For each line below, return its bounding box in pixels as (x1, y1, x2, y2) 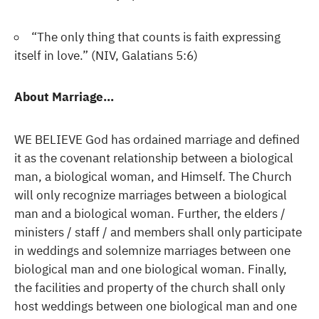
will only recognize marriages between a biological (14, 187, 287, 203)
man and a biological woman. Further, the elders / (14, 206, 286, 221)
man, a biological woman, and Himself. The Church (14, 169, 292, 184)
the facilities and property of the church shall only (14, 280, 285, 296)
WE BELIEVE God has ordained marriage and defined (14, 132, 300, 147)
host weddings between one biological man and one (14, 298, 297, 314)
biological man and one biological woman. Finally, (14, 261, 287, 277)
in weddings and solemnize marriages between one (14, 243, 291, 258)
